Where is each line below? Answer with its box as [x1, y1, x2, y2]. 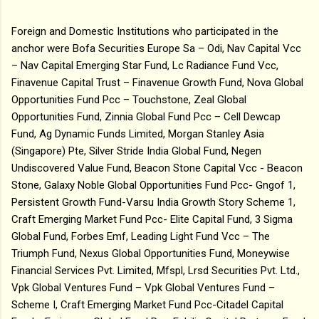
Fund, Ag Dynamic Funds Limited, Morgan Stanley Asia [11, 127, 264, 140]
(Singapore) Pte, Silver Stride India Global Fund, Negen [11, 144, 261, 157]
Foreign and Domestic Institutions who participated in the [11, 24, 278, 38]
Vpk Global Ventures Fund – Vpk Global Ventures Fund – [11, 281, 275, 294]
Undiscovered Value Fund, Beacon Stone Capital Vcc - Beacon [11, 161, 303, 174]
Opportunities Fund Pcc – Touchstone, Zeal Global [11, 93, 246, 106]
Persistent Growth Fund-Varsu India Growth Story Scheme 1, [11, 195, 296, 209]
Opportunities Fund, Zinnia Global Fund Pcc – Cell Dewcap [11, 110, 281, 123]
